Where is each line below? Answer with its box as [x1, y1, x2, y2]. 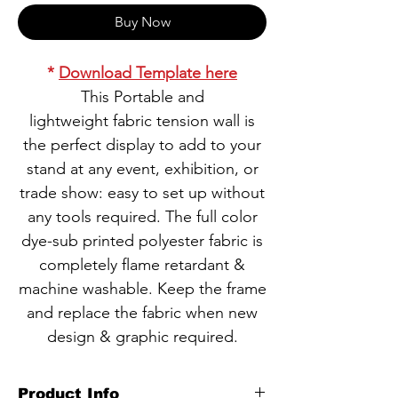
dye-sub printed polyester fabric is [21, 231, 263, 251]
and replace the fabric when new [27, 303, 258, 322]
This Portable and [80, 87, 204, 107]
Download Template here [59, 63, 237, 83]
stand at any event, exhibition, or [26, 159, 259, 179]
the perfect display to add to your [23, 135, 261, 155]
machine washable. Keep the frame [18, 279, 267, 298]
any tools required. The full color [27, 207, 258, 227]
